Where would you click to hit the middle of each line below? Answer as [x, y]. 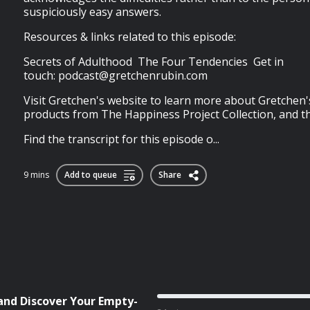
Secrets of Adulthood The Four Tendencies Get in [154, 62]
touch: [41, 75]
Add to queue [91, 175]
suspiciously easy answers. [92, 12]
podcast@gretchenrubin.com [133, 75]
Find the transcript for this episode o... [121, 139]
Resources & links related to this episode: [130, 37]
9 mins [36, 175]
